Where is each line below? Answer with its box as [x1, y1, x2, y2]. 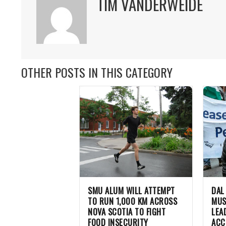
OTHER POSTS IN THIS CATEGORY [21, 63, 173, 81]
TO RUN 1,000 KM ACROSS [88, 194, 177, 207]
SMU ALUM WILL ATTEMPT [88, 184, 175, 197]
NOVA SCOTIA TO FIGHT [88, 205, 165, 218]
